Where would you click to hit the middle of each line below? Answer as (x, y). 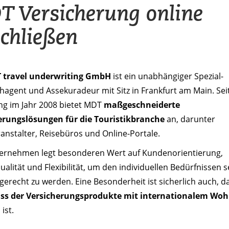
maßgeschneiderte (142, 105)
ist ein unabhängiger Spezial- (167, 76)
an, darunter (190, 119)
